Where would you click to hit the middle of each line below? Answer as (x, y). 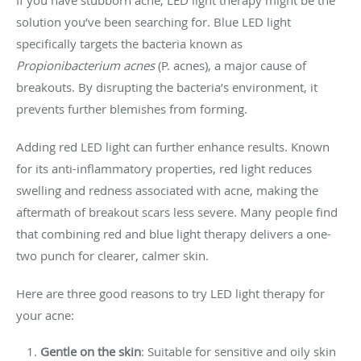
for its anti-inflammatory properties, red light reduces (164, 168)
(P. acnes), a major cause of (230, 65)
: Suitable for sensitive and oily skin (239, 351)
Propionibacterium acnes (85, 65)
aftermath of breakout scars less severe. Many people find (177, 212)
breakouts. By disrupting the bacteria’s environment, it (167, 87)
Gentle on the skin (91, 351)
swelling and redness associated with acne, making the (167, 190)
